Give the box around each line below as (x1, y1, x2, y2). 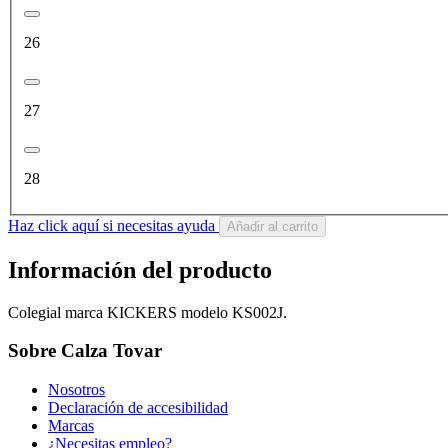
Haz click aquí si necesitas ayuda (8, 216, 219, 234)
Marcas (48, 417, 94, 435)
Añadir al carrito (227, 218, 318, 234)
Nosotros (48, 381, 105, 399)
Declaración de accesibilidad (48, 399, 228, 417)
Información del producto (8, 256, 272, 283)
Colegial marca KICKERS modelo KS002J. (8, 303, 287, 321)
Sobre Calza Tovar (8, 340, 162, 362)
